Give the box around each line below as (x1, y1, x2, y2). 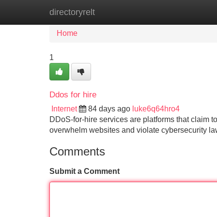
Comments (49, 145, 105, 158)
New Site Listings (99, 8, 159, 16)
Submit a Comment (49, 167, 120, 175)
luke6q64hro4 (132, 105, 180, 113)
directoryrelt (49, 7, 95, 17)
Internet (51, 105, 77, 113)
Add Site (174, 8, 203, 16)
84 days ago (88, 105, 130, 113)
